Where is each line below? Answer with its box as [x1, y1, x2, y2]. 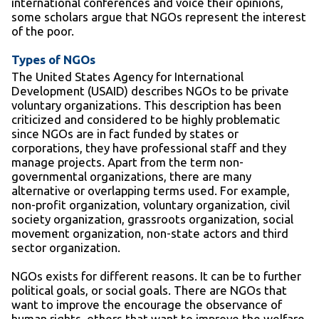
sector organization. [11, 241, 120, 255]
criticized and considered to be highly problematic [11, 113, 280, 127]
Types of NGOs [11, 53, 95, 67]
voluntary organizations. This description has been [11, 98, 281, 113]
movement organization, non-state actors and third [11, 226, 288, 241]
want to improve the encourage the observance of [11, 298, 282, 312]
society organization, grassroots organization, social [11, 212, 293, 226]
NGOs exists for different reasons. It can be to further [11, 269, 301, 283]
